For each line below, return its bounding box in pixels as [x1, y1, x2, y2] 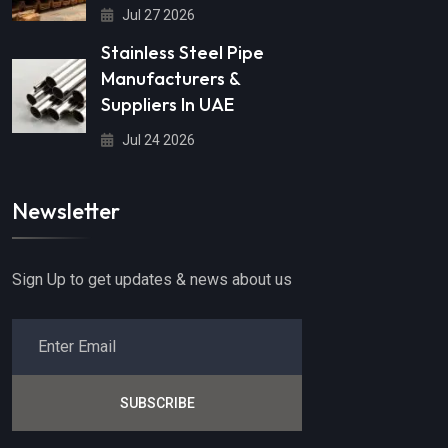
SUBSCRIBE [119, 394, 195, 411]
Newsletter [12, 196, 120, 225]
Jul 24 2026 [119, 132, 195, 149]
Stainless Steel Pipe [101, 41, 264, 65]
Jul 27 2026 [119, 6, 195, 23]
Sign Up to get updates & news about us [12, 269, 292, 289]
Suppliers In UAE [101, 93, 234, 117]
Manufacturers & [101, 67, 240, 91]
